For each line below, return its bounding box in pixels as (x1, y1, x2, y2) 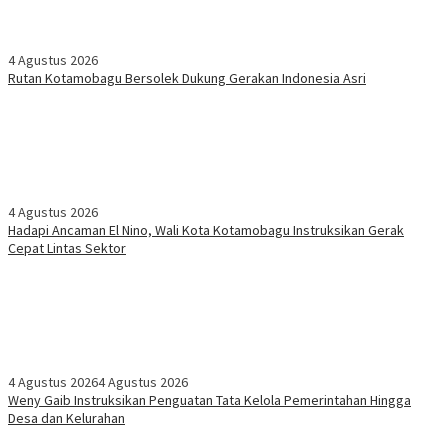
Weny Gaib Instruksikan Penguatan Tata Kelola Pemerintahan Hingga (8, 391, 411, 410)
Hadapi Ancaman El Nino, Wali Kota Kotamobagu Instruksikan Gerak (8, 221, 404, 240)
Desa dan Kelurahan (8, 409, 125, 428)
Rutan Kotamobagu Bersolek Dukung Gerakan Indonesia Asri (8, 69, 366, 88)
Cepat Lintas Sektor (8, 239, 126, 258)
